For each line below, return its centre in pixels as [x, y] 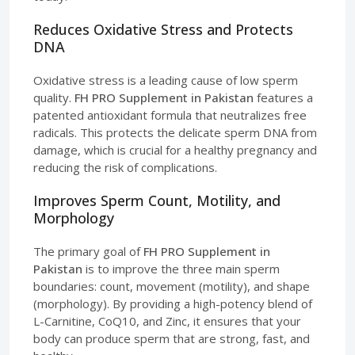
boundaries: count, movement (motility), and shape [172, 286]
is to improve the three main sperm [181, 268]
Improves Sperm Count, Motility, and [157, 200]
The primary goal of [88, 251]
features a [283, 97]
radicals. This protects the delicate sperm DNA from [175, 132]
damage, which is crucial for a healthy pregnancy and [175, 149]
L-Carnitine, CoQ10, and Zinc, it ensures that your [167, 321]
